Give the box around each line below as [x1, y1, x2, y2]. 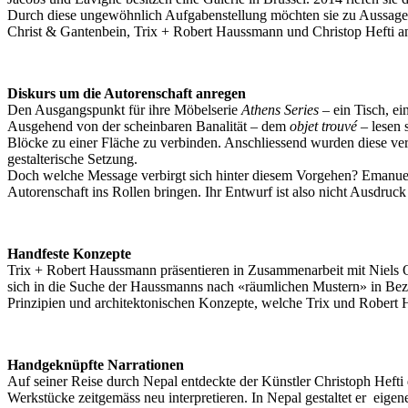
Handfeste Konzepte [7, 245, 131, 261]
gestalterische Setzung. [7, 150, 138, 167]
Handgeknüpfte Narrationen [7, 356, 184, 372]
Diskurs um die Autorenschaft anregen [7, 85, 246, 101]
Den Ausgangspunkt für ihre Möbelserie [7, 101, 241, 117]
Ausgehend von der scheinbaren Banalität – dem [7, 117, 290, 134]
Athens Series [241, 101, 319, 117]
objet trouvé [290, 117, 357, 134]
